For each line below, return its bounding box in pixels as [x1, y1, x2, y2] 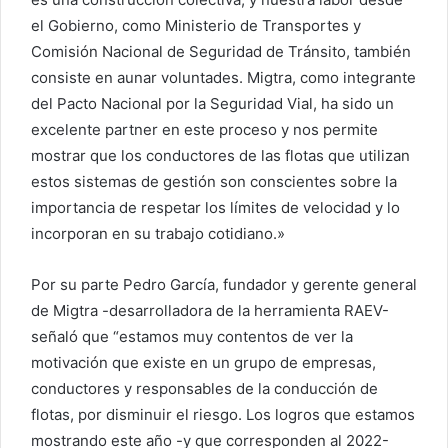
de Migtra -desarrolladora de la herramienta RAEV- [31, 301, 389, 321]
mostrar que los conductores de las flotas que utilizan [31, 146, 410, 166]
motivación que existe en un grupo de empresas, [31, 353, 376, 373]
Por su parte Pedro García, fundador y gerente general [31, 275, 417, 295]
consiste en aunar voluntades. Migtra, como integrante [31, 68, 416, 88]
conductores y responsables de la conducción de [31, 379, 378, 399]
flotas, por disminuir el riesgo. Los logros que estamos [31, 405, 415, 425]
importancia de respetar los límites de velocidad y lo [31, 198, 400, 218]
